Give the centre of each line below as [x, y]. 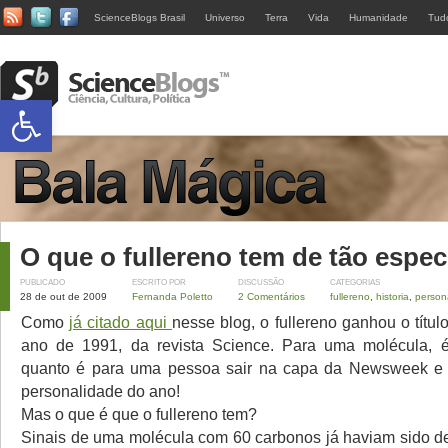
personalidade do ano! [100, 391]
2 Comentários [271, 296]
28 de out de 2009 [63, 296]
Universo [225, 17]
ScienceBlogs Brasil [139, 17]
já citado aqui [120, 322]
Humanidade [378, 17]
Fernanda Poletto [172, 296]
